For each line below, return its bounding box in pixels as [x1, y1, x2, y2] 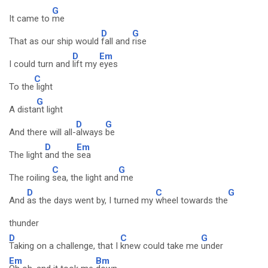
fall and [101, 36, 132, 47]
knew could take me [120, 240, 201, 251]
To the [9, 81, 34, 92]
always [76, 127, 105, 138]
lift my [72, 59, 99, 69]
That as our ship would [9, 36, 101, 47]
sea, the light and [52, 172, 118, 183]
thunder [9, 218, 39, 229]
